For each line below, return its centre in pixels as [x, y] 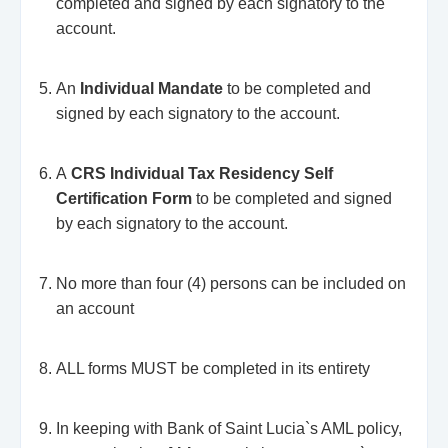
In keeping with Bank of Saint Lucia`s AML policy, [229, 429]
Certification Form [126, 199]
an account [95, 309]
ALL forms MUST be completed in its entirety [213, 369]
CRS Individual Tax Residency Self [202, 174]
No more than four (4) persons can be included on [231, 284]
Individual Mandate [153, 89]
